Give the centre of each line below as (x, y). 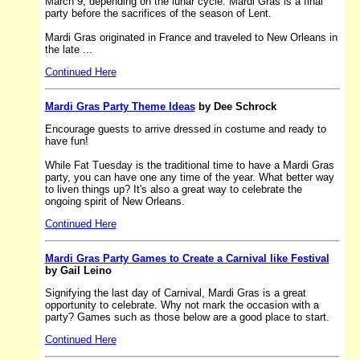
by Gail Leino (78, 270)
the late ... (68, 49)
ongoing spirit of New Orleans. (115, 201)
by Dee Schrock (235, 106)
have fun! (66, 141)
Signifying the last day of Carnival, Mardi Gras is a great (175, 292)
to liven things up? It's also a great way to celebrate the (173, 189)
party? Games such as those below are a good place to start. (187, 317)
